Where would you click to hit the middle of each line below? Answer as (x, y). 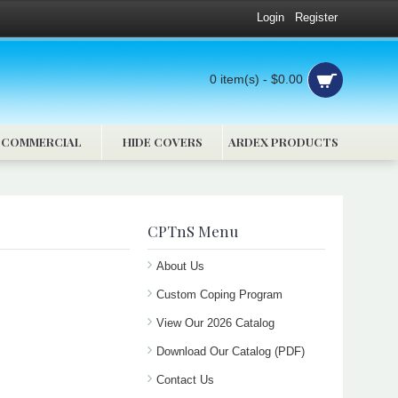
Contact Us (185, 379)
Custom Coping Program (219, 294)
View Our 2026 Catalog (215, 322)
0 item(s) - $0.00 (256, 79)
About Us (180, 266)
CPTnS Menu (193, 231)
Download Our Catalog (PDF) (231, 351)
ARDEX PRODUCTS (283, 142)
